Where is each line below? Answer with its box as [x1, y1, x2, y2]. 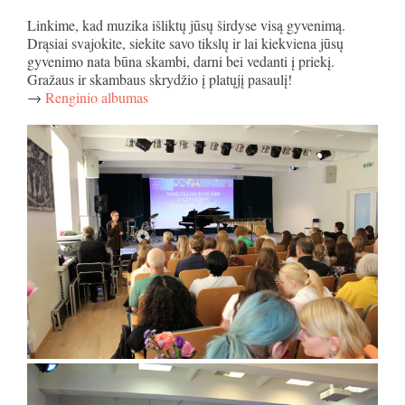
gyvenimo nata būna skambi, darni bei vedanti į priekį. [27, 52, 334, 71]
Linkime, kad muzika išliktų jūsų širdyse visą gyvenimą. [27, 15, 345, 34]
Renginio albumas [45, 88, 148, 107]
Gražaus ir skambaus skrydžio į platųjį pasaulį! [27, 70, 292, 89]
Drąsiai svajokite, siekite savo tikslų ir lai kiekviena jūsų [27, 33, 344, 52]
